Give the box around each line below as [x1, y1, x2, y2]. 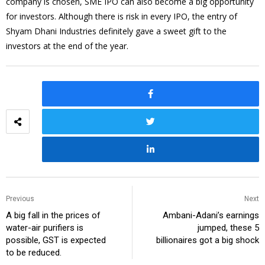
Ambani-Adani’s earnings [163, 210, 259, 221]
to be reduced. [6, 247, 62, 258]
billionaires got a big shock [156, 235, 259, 246]
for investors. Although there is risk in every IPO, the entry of [6, 11, 237, 22]
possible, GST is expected [6, 235, 106, 246]
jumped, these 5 [198, 222, 259, 234]
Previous [6, 195, 34, 203]
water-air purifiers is [6, 222, 83, 234]
